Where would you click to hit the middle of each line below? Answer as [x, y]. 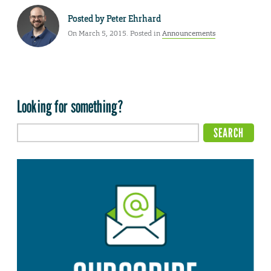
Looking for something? [70, 107]
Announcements [189, 33]
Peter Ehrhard [134, 18]
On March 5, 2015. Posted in [115, 33]
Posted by [87, 18]
